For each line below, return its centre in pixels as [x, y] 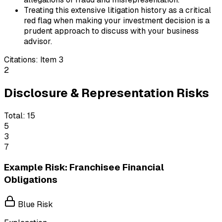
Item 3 [52, 59]
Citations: [21, 59]
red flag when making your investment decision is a [117, 20]
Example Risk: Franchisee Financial [84, 167]
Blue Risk [34, 205]
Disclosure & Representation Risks [107, 93]
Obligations [31, 180]
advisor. [38, 41]
